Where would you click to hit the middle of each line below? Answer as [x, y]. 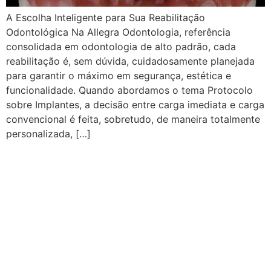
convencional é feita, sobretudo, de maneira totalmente [133, 119]
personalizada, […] [48, 134]
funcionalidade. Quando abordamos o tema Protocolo [129, 90]
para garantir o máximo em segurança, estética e [119, 76]
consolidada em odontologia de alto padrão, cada [121, 47]
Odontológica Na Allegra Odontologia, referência [118, 32]
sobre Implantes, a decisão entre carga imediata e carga [135, 105]
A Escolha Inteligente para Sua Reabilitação [106, 18]
